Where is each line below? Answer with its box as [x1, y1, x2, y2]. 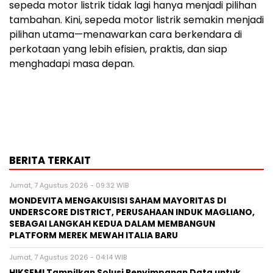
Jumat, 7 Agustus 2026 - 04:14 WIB [9, 252, 127, 262]
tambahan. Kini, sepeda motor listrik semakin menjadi [9, 12, 264, 27]
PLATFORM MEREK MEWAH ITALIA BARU [9, 229, 178, 241]
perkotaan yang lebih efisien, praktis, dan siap [9, 41, 227, 56]
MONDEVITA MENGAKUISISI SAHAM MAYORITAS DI [9, 194, 226, 207]
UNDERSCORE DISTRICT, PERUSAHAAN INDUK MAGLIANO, [9, 206, 255, 218]
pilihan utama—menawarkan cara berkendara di [9, 27, 242, 41]
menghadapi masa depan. [9, 56, 135, 71]
